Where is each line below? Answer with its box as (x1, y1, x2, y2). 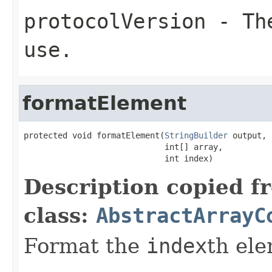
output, (228, 130, 267, 140)
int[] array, (24, 141, 223, 152)
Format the (24, 233, 146, 258)
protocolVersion (24, 8, 206, 33)
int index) (24, 153, 213, 163)
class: (24, 203, 96, 228)
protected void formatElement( (24, 130, 165, 140)
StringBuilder (165, 130, 228, 140)
